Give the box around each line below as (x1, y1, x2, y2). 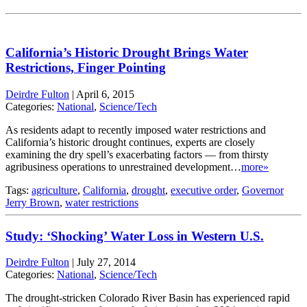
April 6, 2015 (76, 88, 134, 100)
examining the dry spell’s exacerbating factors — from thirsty (5, 148, 269, 160)
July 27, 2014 (77, 256, 136, 269)
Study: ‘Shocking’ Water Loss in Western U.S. (5, 228, 264, 243)
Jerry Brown (5, 196, 60, 208)
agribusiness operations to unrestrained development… (5, 160, 241, 173)
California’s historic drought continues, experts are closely (5, 136, 255, 148)
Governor (242, 184, 284, 196)
